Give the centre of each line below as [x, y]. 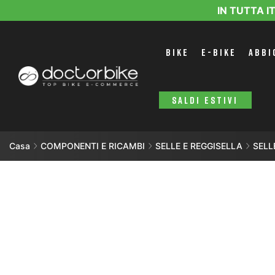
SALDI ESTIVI [205, 100]
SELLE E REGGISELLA [199, 146]
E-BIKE [219, 52]
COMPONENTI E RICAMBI [93, 146]
